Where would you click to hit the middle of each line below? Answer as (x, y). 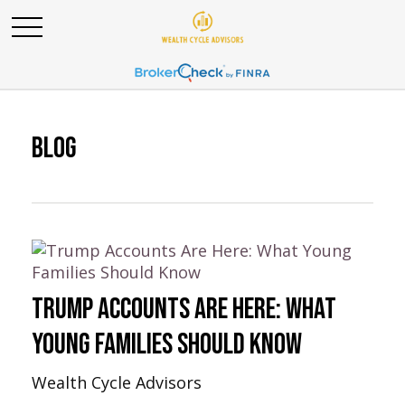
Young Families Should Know (167, 345)
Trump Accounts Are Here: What (184, 310)
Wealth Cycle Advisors (117, 382)
